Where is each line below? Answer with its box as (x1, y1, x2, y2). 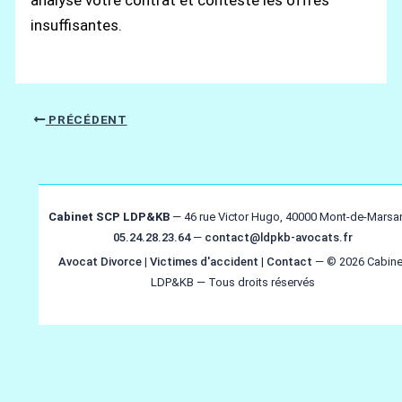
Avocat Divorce (58, 254, 142, 268)
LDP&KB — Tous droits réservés (150, 275, 315, 289)
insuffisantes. (31, 15, 123, 34)
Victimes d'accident (150, 254, 258, 268)
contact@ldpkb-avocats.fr (204, 230, 353, 244)
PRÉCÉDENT (45, 112, 127, 127)
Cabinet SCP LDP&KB (48, 209, 170, 223)
